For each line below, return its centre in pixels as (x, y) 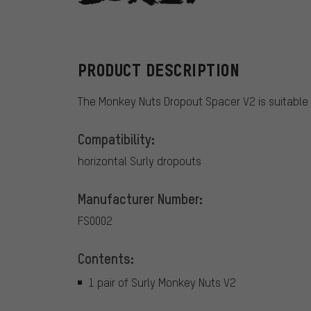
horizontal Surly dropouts (140, 161)
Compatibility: (116, 139)
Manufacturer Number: (140, 199)
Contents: (106, 259)
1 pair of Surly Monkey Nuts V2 (162, 282)
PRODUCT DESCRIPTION (159, 71)
